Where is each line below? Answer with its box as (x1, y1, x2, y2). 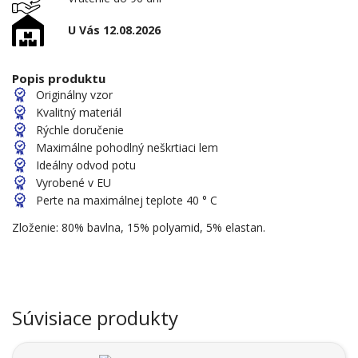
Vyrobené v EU (36, 174, 111, 190)
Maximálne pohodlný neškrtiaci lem (36, 139, 218, 155)
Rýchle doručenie (36, 121, 124, 137)
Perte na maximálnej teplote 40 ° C (36, 192, 217, 208)
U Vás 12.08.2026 (68, 22, 161, 38)
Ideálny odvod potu (36, 157, 136, 173)
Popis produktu (12, 70, 105, 86)
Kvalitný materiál (36, 104, 121, 120)
